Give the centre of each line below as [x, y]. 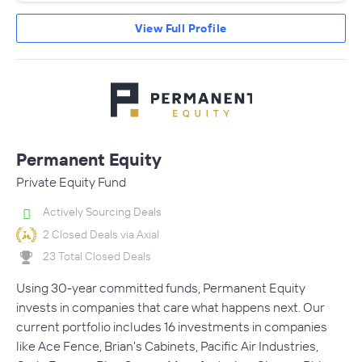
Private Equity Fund [71, 182]
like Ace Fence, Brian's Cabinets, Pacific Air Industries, [167, 345]
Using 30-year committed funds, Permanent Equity [161, 287]
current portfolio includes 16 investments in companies [172, 326]
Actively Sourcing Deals [102, 212]
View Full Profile [181, 29]
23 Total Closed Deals [97, 257]
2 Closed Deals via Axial [101, 234]
